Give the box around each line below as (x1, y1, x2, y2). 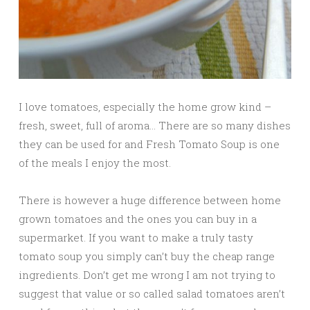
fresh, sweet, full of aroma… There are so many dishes (19, 118, 291, 132)
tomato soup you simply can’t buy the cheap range (19, 248, 275, 263)
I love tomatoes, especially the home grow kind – (19, 99, 271, 113)
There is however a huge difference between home (19, 192, 281, 207)
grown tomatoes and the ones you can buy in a (19, 211, 257, 226)
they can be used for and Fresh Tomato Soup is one (19, 136, 280, 151)
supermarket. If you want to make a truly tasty (19, 230, 253, 244)
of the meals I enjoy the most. (19, 155, 171, 170)
